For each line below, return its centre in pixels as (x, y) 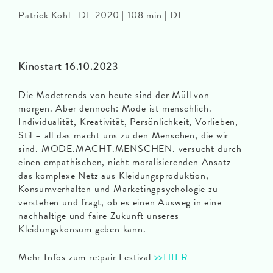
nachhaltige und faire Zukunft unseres (99, 215)
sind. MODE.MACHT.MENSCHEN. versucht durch (130, 148)
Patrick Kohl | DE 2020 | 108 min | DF (101, 15)
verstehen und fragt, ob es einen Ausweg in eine (120, 202)
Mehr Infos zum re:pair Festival (85, 257)
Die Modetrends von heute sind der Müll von (114, 95)
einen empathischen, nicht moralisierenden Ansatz (125, 162)
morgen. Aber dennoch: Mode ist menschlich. (115, 108)
